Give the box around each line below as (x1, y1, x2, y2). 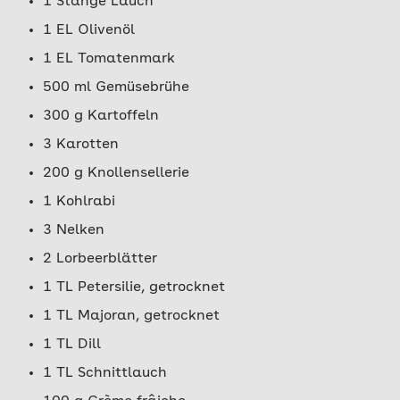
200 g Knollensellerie (43, 166, 189, 180)
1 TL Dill (43, 337, 101, 352)
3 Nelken (43, 223, 104, 237)
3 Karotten (43, 137, 119, 152)
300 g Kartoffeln (43, 109, 159, 123)
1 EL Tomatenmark (43, 52, 175, 66)
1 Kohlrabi (43, 195, 115, 209)
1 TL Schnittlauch (43, 366, 167, 380)
